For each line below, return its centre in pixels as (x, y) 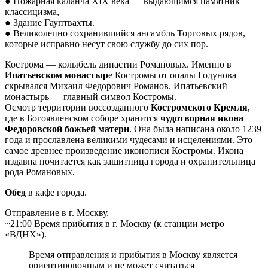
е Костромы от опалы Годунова (172, 75)
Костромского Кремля (199, 107)
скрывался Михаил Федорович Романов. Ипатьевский (116, 86)
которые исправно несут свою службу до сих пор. (106, 44)
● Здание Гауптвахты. (50, 22)
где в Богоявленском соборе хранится (83, 118)
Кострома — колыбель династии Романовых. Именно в (118, 64)
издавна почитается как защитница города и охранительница (130, 161)
